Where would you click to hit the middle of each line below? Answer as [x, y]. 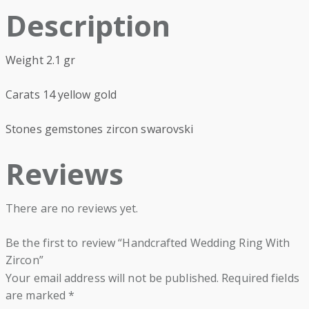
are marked [37, 295]
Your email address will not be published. [112, 278]
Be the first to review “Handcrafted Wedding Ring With [148, 242]
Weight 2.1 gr [41, 60]
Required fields [260, 278]
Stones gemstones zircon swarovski [100, 129]
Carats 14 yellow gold [61, 94]
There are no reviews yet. [72, 208]
